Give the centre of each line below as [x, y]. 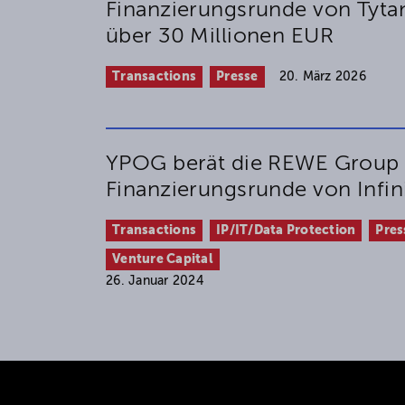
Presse [237, 77]
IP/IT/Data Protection [286, 231]
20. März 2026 [322, 77]
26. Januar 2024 [155, 282]
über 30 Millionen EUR [220, 37]
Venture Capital [163, 260]
